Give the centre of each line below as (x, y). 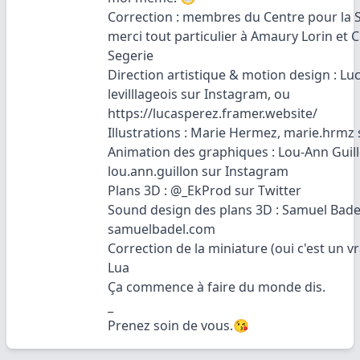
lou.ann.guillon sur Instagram (198, 171)
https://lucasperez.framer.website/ (213, 113)
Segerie (131, 55)
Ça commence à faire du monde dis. (217, 287)
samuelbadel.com (162, 229)
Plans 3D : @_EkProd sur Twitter (205, 190)
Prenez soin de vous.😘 (178, 325)
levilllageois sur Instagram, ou (199, 94)
